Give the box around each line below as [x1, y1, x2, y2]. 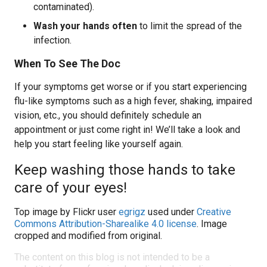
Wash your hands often [33, 20, 137, 32]
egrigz [119, 206, 145, 218]
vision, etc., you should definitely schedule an [14, 110, 201, 121]
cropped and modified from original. [14, 230, 162, 241]
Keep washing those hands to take [14, 162, 235, 178]
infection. [33, 35, 72, 46]
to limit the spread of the [137, 20, 242, 32]
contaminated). [33, 1, 94, 13]
